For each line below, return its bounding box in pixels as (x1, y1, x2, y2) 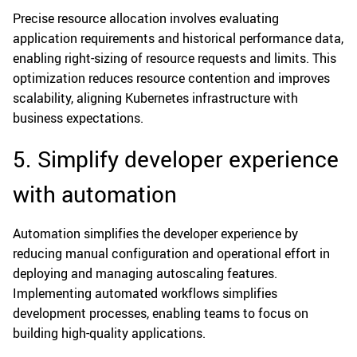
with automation (13, 178, 177, 210)
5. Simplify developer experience (13, 143, 339, 175)
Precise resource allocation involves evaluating (13, 10, 279, 28)
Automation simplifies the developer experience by (13, 225, 298, 243)
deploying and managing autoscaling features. (13, 265, 277, 283)
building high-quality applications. (13, 324, 206, 343)
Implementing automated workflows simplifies (13, 284, 277, 303)
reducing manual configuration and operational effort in (13, 245, 330, 263)
